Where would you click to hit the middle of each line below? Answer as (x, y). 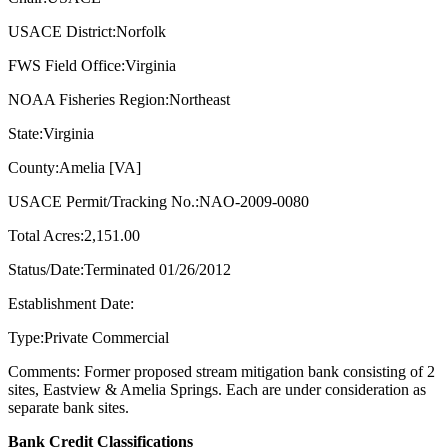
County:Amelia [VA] (74, 167)
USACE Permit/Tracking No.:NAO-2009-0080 (158, 201)
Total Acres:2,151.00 (74, 235)
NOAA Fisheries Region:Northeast (119, 99)
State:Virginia (51, 133)
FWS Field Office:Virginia (92, 65)
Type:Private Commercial (88, 337)
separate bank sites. (68, 407)
